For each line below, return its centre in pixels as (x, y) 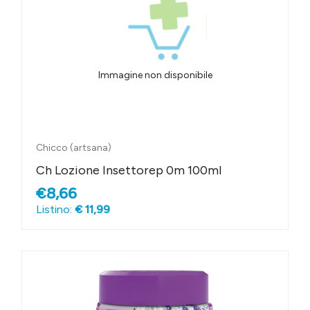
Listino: (55, 210)
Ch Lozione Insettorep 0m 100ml (129, 171)
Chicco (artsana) (74, 148)
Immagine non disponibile (155, 75)
